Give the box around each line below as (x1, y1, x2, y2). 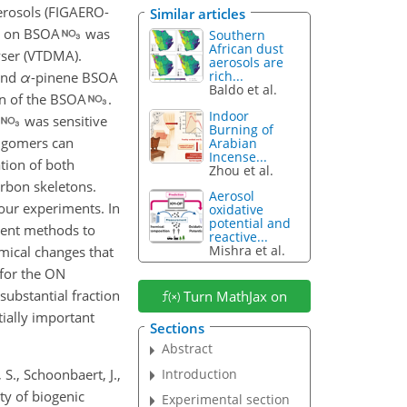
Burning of (209, 120, 274, 138)
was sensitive (21, 111, 107, 130)
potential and (209, 214, 292, 233)
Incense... (209, 147, 268, 165)
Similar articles (150, 5, 245, 24)
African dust (209, 39, 284, 57)
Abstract (162, 340, 213, 358)
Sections (149, 319, 204, 338)
